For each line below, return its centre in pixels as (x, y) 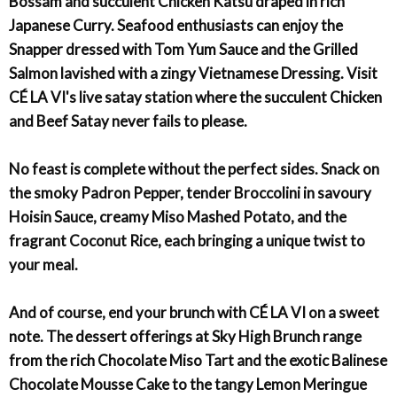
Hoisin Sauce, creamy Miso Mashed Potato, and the (178, 217)
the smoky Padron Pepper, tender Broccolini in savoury (190, 193)
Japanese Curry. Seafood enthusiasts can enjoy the (176, 25)
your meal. (43, 265)
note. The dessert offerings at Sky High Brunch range (185, 336)
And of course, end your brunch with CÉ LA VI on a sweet (194, 312)
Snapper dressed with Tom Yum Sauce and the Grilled (183, 49)
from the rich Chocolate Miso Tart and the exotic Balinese (198, 360)
